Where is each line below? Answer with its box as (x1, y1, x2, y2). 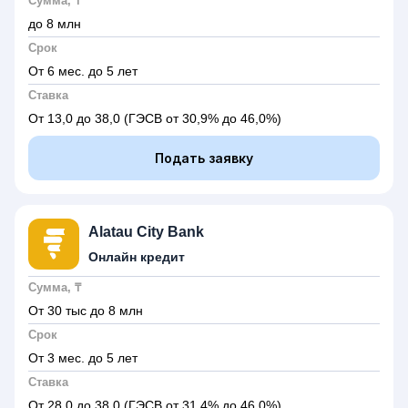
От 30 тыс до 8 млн (28, 303, 143, 318)
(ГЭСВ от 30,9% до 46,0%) (124, 111, 281, 126)
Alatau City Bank (88, 224, 204, 240)
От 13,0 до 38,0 (28, 111, 124, 126)
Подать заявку (155, 150, 253, 166)
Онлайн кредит (88, 250, 185, 264)
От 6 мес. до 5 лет (28, 64, 138, 78)
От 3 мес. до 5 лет (28, 351, 138, 365)
